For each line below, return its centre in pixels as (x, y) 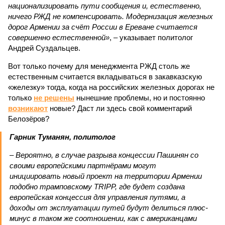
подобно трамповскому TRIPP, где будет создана (97, 187)
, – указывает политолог (151, 37)
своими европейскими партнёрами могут (83, 165)
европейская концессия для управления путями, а (97, 197)
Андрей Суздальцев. (44, 48)
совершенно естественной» (59, 37)
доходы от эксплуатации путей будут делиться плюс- (109, 208)
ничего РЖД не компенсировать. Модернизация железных (110, 16)
